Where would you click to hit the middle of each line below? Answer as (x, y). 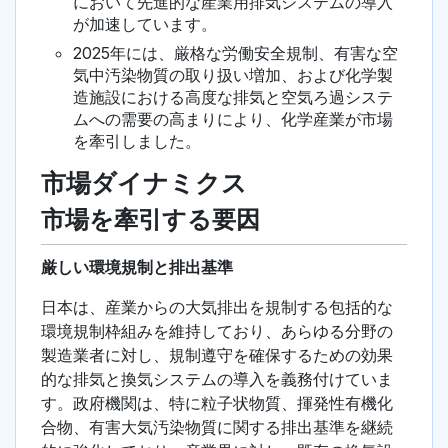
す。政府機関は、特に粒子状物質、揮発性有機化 (217, 403)
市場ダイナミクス (144, 183)
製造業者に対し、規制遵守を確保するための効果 (217, 355)
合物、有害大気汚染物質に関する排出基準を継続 (217, 427)
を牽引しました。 (137, 141)
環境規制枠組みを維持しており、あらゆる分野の (217, 331)
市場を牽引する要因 (150, 220)
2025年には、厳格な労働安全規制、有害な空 (235, 53)
